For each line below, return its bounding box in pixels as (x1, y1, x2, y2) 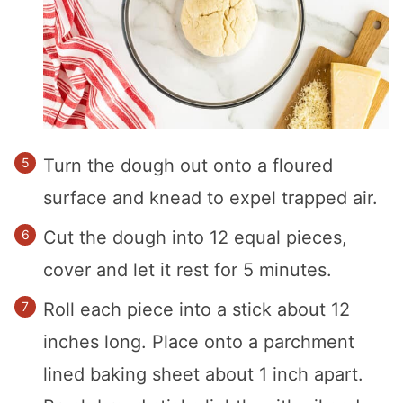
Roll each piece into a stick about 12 (43, 298, 350, 320)
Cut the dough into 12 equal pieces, (43, 226, 347, 248)
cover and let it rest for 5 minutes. (43, 258, 332, 281)
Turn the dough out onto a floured (43, 154, 333, 176)
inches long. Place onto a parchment (43, 330, 354, 353)
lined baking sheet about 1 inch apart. (43, 363, 363, 385)
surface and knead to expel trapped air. (43, 186, 378, 209)
